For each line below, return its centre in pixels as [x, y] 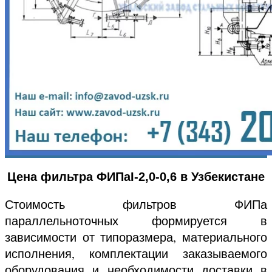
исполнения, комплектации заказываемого [136, 253]
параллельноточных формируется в [136, 220]
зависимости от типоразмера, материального [136, 237]
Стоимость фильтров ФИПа [136, 204]
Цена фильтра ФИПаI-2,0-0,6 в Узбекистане [136, 176]
